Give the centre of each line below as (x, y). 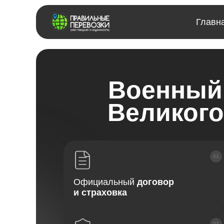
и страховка (100, 192)
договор (155, 182)
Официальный (105, 182)
